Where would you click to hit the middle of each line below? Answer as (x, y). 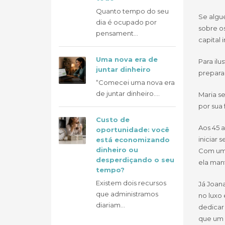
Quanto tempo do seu (132, 11)
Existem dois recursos (131, 183)
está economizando (133, 140)
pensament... (117, 33)
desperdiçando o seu (135, 160)
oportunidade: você (133, 130)
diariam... (110, 205)
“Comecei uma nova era (135, 82)
